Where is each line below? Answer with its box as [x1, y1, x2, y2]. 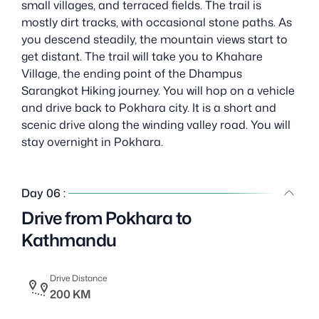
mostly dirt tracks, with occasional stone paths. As [21, 14, 292, 30]
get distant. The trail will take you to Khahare [21, 48, 263, 64]
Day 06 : [21, 184, 66, 201]
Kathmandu [21, 227, 117, 252]
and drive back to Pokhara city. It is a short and [21, 99, 276, 115]
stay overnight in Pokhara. [21, 133, 163, 150]
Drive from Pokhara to [21, 205, 192, 230]
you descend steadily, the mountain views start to [21, 31, 288, 47]
